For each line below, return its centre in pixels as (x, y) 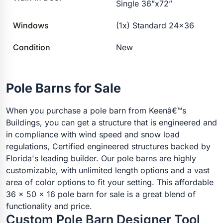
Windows (31, 26)
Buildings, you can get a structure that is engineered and (111, 123)
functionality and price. (49, 206)
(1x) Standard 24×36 (155, 26)
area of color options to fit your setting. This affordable (110, 182)
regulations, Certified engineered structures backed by (108, 147)
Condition (32, 48)
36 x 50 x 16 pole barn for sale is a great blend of (101, 194)
